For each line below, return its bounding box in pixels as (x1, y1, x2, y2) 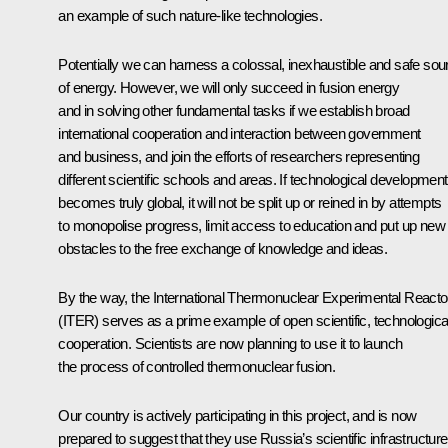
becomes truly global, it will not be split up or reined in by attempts (58, 193, 442, 211)
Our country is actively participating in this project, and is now (58, 406, 417, 424)
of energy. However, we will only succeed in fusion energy (58, 78, 400, 96)
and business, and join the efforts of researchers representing (58, 147, 420, 165)
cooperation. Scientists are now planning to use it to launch (58, 334, 403, 352)
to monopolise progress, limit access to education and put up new (58, 216, 445, 234)
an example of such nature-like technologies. (58, 6, 322, 24)
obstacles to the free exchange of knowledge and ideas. (58, 239, 387, 257)
